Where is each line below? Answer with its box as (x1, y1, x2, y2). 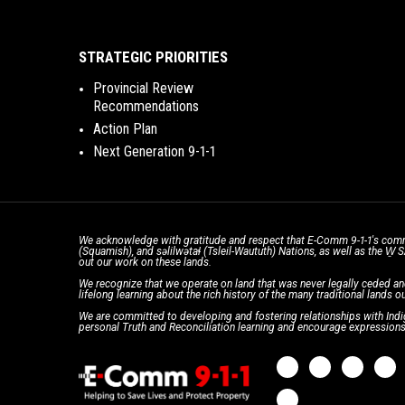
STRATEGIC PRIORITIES (79, 48, 228, 66)
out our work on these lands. (79, 256, 212, 268)
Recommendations (93, 98, 199, 115)
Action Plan (93, 120, 157, 137)
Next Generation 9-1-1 (93, 143, 215, 160)
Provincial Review (93, 80, 193, 97)
